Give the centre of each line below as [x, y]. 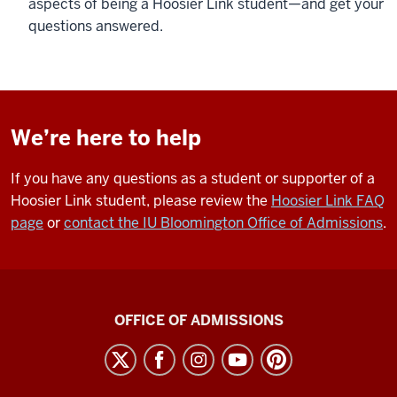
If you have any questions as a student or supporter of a [193, 179]
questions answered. [96, 26]
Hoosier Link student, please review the [141, 201]
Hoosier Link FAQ [328, 201]
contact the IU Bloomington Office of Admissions [223, 223]
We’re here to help [106, 138]
